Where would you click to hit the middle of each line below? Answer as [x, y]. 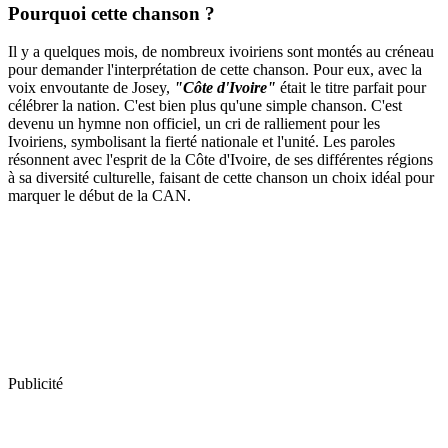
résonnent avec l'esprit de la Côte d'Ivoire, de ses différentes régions [220, 160]
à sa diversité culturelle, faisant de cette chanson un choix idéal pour [221, 178]
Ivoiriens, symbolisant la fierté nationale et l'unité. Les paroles [201, 142]
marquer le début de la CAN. [99, 196]
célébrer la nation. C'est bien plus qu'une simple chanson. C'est [205, 106]
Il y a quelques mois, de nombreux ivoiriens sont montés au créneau [221, 52]
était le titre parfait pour [351, 88]
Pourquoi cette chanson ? [111, 13]
